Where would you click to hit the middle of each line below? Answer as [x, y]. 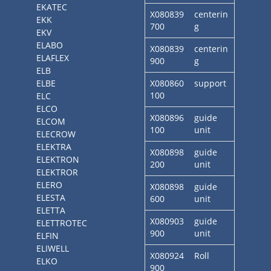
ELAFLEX [53, 58]
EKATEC [52, 7]
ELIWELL [53, 248]
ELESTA [51, 198]
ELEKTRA [54, 147]
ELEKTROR [57, 172]
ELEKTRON [58, 159]
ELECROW [56, 134]
